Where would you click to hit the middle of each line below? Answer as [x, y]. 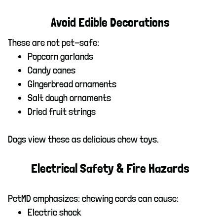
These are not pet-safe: [54, 42]
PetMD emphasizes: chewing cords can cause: [93, 198]
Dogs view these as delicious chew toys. [83, 139]
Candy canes [52, 70]
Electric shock [55, 212]
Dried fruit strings [62, 111]
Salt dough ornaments [69, 97]
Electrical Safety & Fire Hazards [110, 168]
